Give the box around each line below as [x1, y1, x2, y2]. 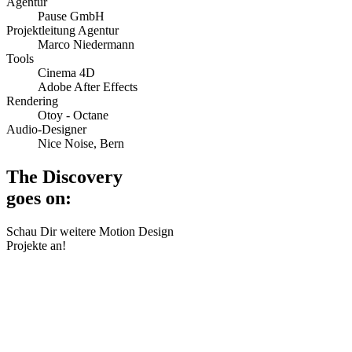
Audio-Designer [6, 122, 86, 136]
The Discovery [6, 166, 123, 187]
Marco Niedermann [38, 37, 134, 51]
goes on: [6, 187, 71, 208]
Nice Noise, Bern [38, 136, 124, 150]
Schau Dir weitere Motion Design [6, 224, 174, 238]
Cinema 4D [38, 65, 95, 79]
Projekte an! [6, 238, 66, 252]
